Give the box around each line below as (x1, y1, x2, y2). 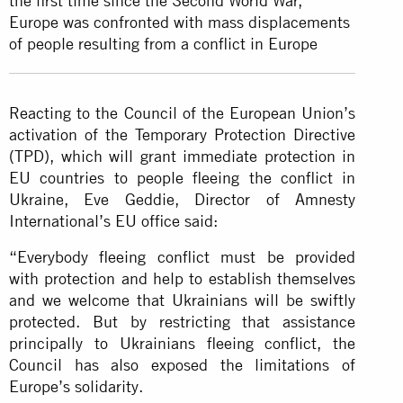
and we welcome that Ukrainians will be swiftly (9, 290, 356, 309)
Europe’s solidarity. (9, 376, 143, 396)
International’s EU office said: (9, 210, 218, 230)
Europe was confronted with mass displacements (9, 12, 350, 31)
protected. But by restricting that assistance (9, 311, 356, 331)
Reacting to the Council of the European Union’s (9, 103, 356, 122)
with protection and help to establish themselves (9, 268, 356, 288)
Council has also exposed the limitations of (9, 354, 356, 374)
